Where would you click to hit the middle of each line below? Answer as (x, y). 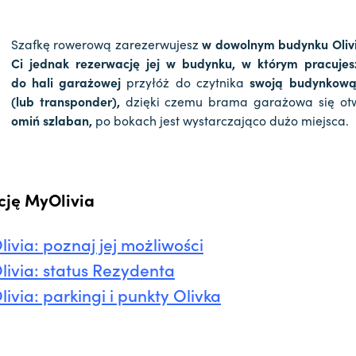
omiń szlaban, (51, 120)
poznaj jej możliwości (123, 244)
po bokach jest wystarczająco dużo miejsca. (220, 120)
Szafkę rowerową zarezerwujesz (106, 44)
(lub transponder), (65, 101)
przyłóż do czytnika (186, 82)
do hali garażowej (66, 82)
